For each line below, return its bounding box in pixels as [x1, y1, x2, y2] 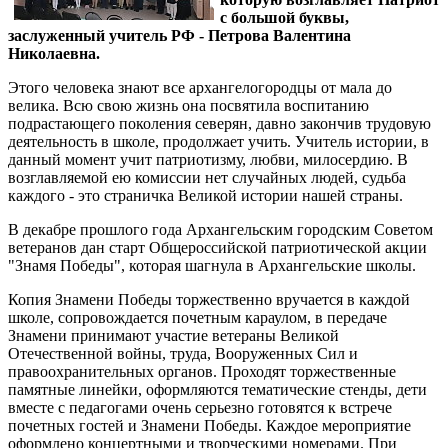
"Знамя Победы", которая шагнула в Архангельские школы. [8, 257, 416, 274]
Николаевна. [8, 45, 100, 62]
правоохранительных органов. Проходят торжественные [8, 363, 396, 380]
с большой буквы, [220, 9, 349, 26]
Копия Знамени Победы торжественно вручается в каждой [8, 291, 410, 308]
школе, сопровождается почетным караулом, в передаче [8, 309, 387, 326]
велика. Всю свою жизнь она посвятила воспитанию [8, 97, 369, 114]
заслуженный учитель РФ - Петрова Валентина [8, 27, 351, 44]
